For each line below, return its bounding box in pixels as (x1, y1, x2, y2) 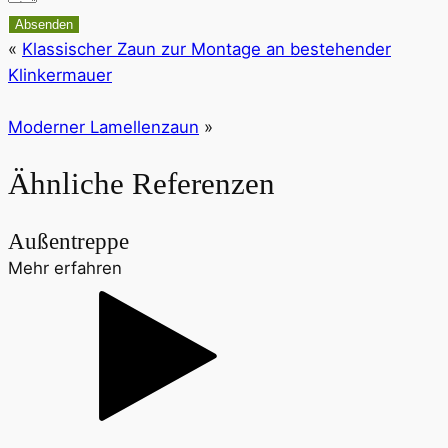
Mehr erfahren (8, 258, 122, 279)
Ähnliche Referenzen (8, 166, 275, 202)
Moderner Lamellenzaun (8, 116, 199, 137)
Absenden (15, 16, 73, 32)
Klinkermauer (8, 64, 112, 85)
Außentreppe (8, 228, 129, 255)
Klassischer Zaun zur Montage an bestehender (22, 38, 391, 59)
